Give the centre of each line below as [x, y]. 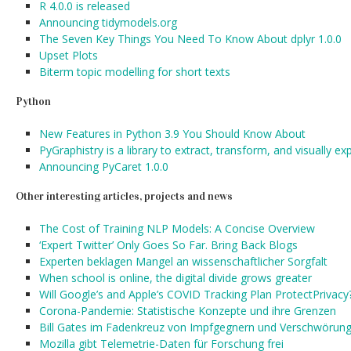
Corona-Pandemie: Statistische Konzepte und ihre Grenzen [188, 311]
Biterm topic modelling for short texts [135, 72]
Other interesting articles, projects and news [124, 196]
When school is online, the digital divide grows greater [175, 278]
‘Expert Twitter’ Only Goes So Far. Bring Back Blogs [168, 245]
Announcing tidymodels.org [108, 22]
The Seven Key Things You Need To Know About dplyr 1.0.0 [190, 39]
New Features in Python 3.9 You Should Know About [172, 134]
